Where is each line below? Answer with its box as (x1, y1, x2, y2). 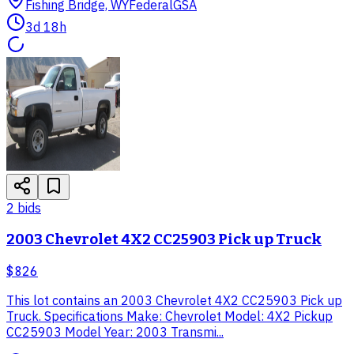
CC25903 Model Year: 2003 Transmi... (6, 323, 224, 340)
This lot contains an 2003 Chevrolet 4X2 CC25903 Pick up (6, 292, 342, 308)
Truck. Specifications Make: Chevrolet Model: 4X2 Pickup (6, 307, 333, 324)
